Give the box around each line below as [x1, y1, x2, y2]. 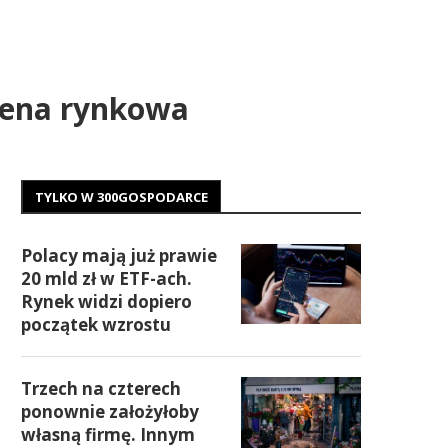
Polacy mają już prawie [21, 244, 217, 267]
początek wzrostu [21, 313, 171, 336]
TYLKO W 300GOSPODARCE [35, 188, 208, 206]
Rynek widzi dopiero [21, 290, 192, 313]
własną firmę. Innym [21, 423, 195, 446]
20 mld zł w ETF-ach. [21, 267, 192, 290]
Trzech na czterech [21, 377, 181, 400]
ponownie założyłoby [21, 400, 199, 423]
